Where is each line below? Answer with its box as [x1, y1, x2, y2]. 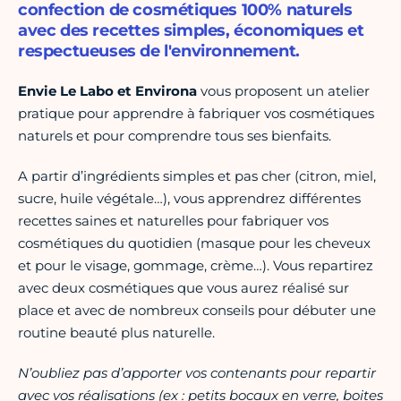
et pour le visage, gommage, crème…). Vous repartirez [18, 257, 373, 275]
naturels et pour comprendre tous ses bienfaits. [18, 127, 331, 145]
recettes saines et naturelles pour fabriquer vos [18, 212, 328, 230]
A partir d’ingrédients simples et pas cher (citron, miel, [18, 167, 376, 185]
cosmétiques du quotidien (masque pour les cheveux [18, 235, 371, 252]
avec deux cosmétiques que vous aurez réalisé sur [18, 279, 349, 297]
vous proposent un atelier [200, 82, 370, 100]
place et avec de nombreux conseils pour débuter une [18, 302, 376, 320]
